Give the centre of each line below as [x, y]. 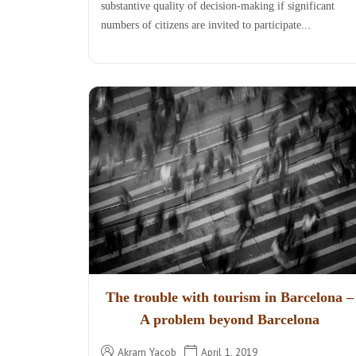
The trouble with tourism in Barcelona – [229, 297]
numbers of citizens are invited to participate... [206, 25]
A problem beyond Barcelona [229, 319]
